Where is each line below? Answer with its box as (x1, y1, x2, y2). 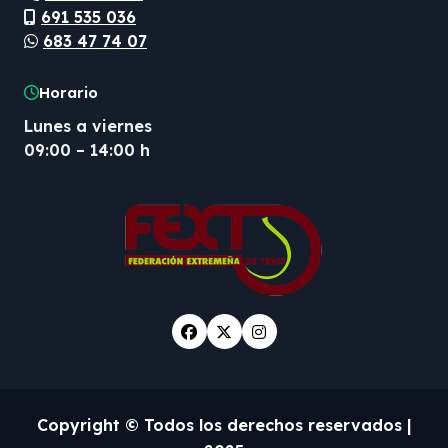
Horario (39, 83, 98, 102)
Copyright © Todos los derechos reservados (36, 415, 407, 435)
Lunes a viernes (24, 116, 152, 136)
